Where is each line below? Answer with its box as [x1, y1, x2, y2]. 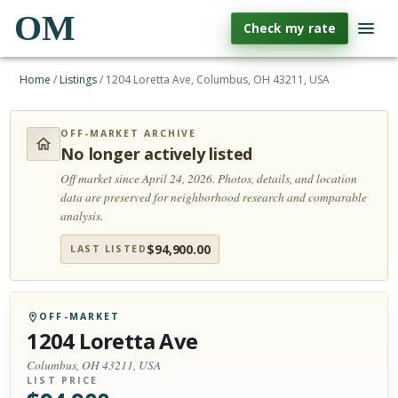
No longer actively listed [60, 143, 253, 164]
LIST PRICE [27, 374, 99, 386]
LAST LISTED [70, 243, 147, 255]
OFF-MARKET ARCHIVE [60, 127, 197, 139]
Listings [60, 72, 98, 87]
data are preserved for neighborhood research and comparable [60, 189, 368, 205]
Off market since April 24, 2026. [60, 171, 219, 187]
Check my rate [243, 20, 336, 36]
